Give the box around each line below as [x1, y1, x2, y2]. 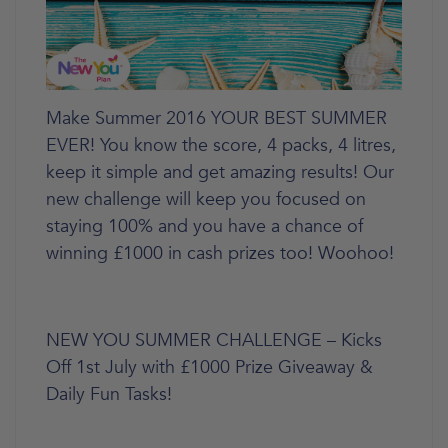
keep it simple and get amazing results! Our [46, 160, 394, 185]
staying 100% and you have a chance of [46, 214, 363, 239]
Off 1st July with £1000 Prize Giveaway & [46, 355, 373, 380]
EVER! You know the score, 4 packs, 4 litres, [46, 133, 396, 158]
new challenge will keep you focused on [46, 187, 366, 212]
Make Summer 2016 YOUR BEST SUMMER [46, 106, 387, 131]
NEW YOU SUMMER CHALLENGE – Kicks [46, 328, 382, 353]
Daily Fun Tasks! [46, 382, 172, 407]
